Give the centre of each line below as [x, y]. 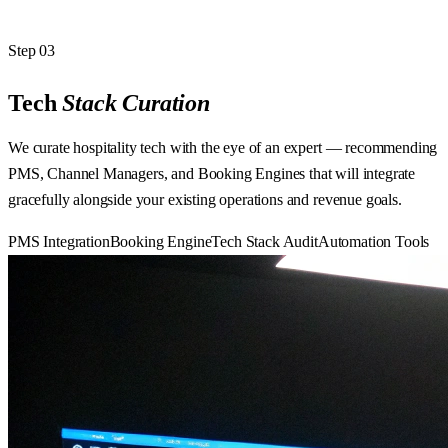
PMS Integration [59, 242]
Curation [166, 103]
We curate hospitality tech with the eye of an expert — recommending [223, 148]
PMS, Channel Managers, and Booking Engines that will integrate [212, 174]
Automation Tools [373, 242]
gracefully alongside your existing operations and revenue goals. [205, 200]
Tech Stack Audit [264, 242]
